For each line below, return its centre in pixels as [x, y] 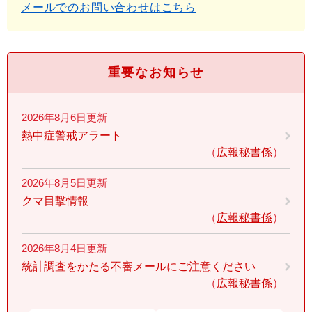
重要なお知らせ [156, 72]
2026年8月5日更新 [64, 182]
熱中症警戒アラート [72, 135]
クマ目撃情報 [55, 201]
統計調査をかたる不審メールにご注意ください [139, 266]
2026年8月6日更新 [64, 117]
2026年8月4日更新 [64, 248]
